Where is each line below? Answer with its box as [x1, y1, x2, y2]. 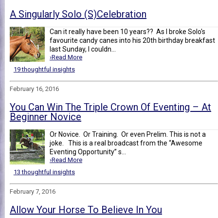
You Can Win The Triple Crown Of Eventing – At [10, 101, 211, 113]
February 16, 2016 [10, 85, 59, 92]
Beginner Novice [10, 110, 81, 123]
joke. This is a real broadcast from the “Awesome [50, 139, 202, 147]
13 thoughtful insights [13, 168, 75, 176]
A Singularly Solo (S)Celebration [10, 8, 146, 20]
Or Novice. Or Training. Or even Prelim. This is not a [50, 130, 206, 138]
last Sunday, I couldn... [50, 45, 116, 53]
